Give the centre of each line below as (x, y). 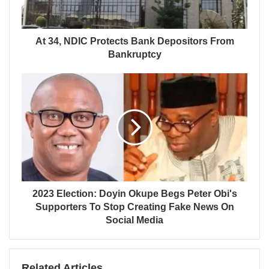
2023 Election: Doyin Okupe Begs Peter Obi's (134, 194)
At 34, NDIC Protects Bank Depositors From (134, 41)
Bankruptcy (134, 55)
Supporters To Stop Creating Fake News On (134, 207)
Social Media (134, 220)
